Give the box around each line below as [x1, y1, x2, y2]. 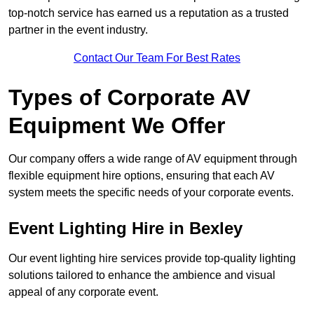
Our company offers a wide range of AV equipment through [8, 153, 297, 165]
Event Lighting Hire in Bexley [8, 219, 243, 238]
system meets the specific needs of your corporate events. [8, 186, 294, 199]
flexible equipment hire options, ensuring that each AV [8, 170, 275, 182]
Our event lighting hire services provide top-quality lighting [8, 252, 296, 265]
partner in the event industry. [8, 24, 148, 36]
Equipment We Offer [8, 113, 225, 139]
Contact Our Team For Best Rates [74, 52, 240, 64]
